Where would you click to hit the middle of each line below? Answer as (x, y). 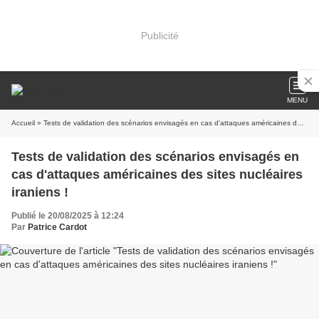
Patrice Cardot (57, 227)
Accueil (23, 123)
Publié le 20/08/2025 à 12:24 (68, 216)
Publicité (159, 35)
